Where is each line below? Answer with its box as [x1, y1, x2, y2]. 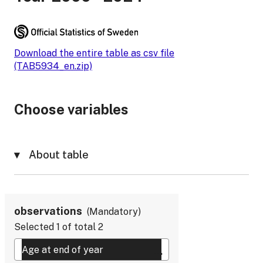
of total [62, 221, 96, 233]
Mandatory [89, 206, 138, 218]
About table [29, 149, 89, 161]
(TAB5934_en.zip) [14, 60, 92, 72]
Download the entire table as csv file [14, 48, 174, 59]
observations [14, 205, 82, 218]
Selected [14, 221, 54, 233]
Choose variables [14, 101, 129, 118]
